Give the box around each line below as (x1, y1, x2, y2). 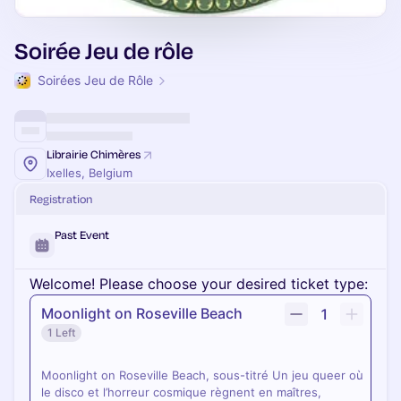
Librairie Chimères (47, 147, 141, 161)
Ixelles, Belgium (47, 166, 132, 180)
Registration (30, 192, 92, 206)
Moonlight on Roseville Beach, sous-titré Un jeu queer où (41, 368, 363, 382)
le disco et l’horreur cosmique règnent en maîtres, (41, 385, 321, 399)
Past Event (55, 227, 109, 242)
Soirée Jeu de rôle (14, 36, 193, 65)
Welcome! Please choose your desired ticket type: (30, 275, 368, 293)
